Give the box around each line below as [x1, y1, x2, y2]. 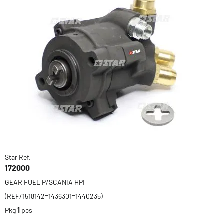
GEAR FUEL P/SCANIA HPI [5, 178, 85, 186]
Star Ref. [5, 153, 31, 161]
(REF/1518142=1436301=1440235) [5, 192, 103, 200]
